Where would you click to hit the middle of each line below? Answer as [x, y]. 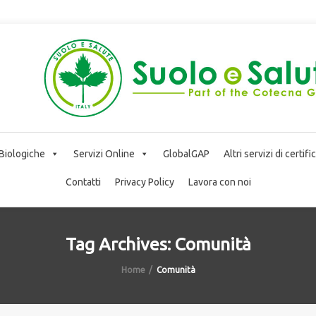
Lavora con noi [219, 182]
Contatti [83, 182]
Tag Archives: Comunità [158, 244]
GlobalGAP [186, 153]
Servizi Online [104, 153]
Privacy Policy [144, 182]
